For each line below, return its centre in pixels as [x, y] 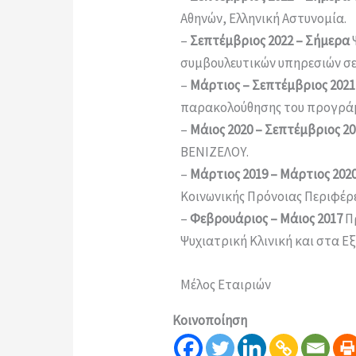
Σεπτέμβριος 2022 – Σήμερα [271, 40]
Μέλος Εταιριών [226, 284]
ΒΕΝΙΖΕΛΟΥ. [215, 151]
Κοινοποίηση [210, 320]
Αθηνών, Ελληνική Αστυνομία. [263, 18]
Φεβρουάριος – [235, 218]
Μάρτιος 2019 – [235, 174]
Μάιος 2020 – [227, 129]
